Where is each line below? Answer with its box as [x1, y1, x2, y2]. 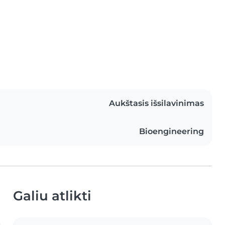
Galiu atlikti [13, 188, 91, 203]
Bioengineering [139, 127, 204, 136]
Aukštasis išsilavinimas [109, 98, 204, 108]
